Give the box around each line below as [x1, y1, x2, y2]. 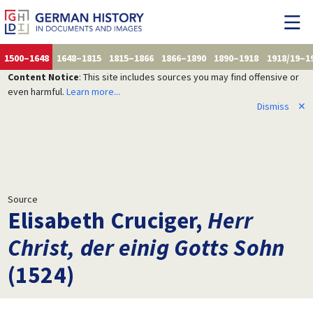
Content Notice [7, 70, 79, 83]
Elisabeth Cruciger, [7, 205, 208, 235]
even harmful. [7, 85, 66, 98]
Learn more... [66, 85, 120, 98]
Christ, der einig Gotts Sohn [7, 232, 285, 262]
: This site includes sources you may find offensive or [78, 70, 299, 83]
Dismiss [256, 99, 289, 112]
